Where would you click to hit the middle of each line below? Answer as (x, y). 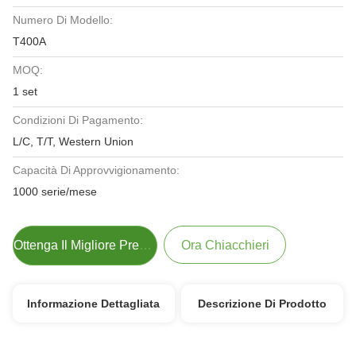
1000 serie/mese (55, 192)
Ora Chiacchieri (225, 245)
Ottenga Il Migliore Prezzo (145, 245)
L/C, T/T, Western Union (73, 141)
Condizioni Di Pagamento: (78, 120)
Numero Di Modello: (63, 20)
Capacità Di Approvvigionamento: (96, 170)
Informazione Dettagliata (94, 304)
